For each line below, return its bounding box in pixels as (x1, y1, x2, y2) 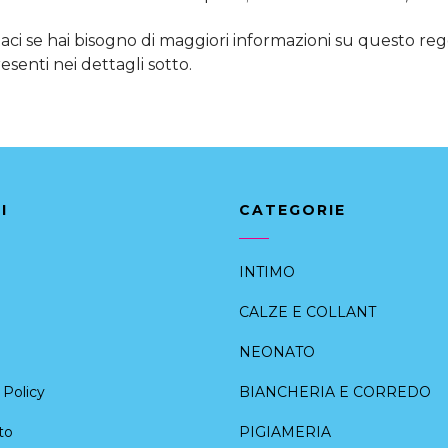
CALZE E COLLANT (239, 302, 376, 321)
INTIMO (239, 262, 295, 281)
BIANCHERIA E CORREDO (239, 382, 431, 401)
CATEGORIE (239, 200, 346, 219)
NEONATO (239, 342, 315, 361)
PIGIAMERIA (239, 422, 331, 441)
